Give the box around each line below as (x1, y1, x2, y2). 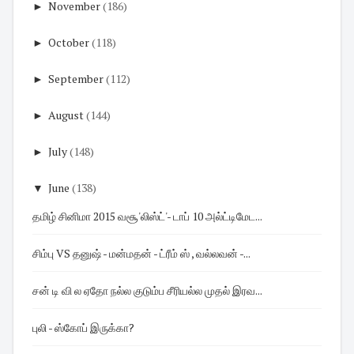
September (48, 71, 104, 87)
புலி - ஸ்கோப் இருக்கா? (32, 319, 135, 335)
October (48, 35, 89, 51)
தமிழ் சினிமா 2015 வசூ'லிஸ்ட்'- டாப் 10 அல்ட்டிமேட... (173, 208, 262, 224)
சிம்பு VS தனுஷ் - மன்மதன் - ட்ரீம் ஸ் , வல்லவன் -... (73, 245, 250, 261)
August (48, 107, 84, 123)
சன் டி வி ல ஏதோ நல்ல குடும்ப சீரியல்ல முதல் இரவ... (134, 282, 262, 298)
